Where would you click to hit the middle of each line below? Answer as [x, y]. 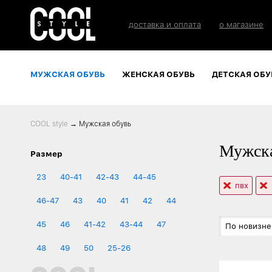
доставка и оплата [165, 25]
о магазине [241, 25]
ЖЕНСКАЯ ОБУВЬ [158, 74]
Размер [46, 154]
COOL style [49, 124]
